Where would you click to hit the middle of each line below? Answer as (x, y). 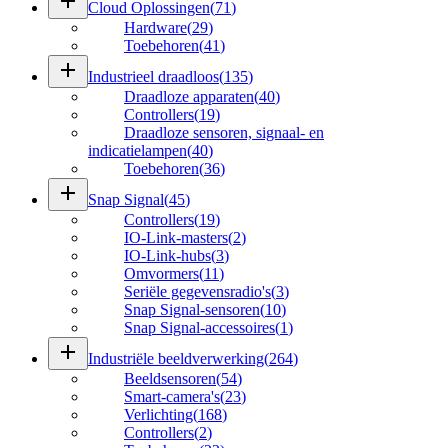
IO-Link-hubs (167, 255)
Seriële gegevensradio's (197, 291)
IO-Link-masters (176, 237)
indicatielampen (137, 150)
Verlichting (158, 414)
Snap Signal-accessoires (199, 327)
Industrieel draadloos (153, 76)
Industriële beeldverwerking (176, 358)
